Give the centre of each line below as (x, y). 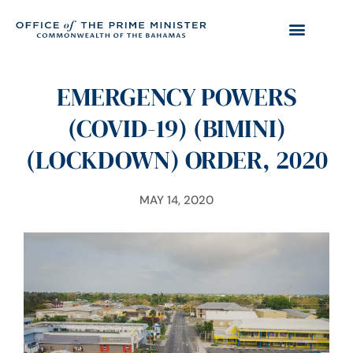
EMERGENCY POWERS (176, 97)
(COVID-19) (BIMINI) (176, 128)
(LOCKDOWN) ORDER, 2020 (176, 160)
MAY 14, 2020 (176, 200)
